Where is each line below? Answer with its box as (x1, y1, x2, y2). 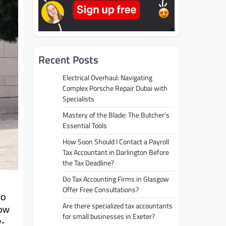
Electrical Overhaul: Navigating (63, 72, 152, 83)
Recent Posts (38, 51, 98, 68)
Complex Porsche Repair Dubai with (63, 82, 167, 94)
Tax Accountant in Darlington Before (63, 146, 169, 158)
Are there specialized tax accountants (63, 200, 173, 211)
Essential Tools (63, 120, 107, 131)
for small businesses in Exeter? (63, 210, 155, 222)
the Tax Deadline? (63, 157, 114, 168)
